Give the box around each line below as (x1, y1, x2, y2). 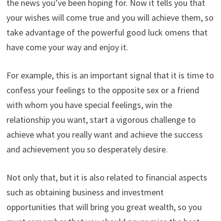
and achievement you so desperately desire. (6, 144, 168, 155)
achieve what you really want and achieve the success (6, 129, 203, 141)
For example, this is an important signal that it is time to (6, 70, 214, 81)
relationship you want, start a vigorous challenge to (6, 114, 196, 126)
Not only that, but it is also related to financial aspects (6, 172, 207, 184)
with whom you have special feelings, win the (6, 99, 172, 111)
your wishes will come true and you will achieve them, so (6, 12, 214, 24)
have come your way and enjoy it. (6, 41, 128, 53)
